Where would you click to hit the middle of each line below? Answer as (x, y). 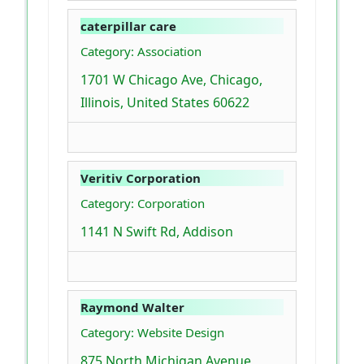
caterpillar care (128, 26)
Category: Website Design (152, 333)
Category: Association (141, 52)
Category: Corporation (143, 204)
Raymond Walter (132, 308)
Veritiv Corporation (141, 178)
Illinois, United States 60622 (165, 103)
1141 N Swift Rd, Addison (157, 232)
